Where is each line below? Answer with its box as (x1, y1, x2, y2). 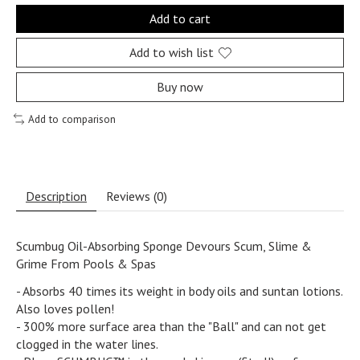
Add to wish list (129, 44, 214, 61)
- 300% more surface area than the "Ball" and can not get (16, 317, 326, 334)
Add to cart (149, 10, 211, 27)
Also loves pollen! (16, 300, 114, 317)
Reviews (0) (106, 187, 167, 204)
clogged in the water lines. (16, 335, 158, 352)
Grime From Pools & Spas (16, 255, 156, 272)
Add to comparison (27, 112, 116, 127)
